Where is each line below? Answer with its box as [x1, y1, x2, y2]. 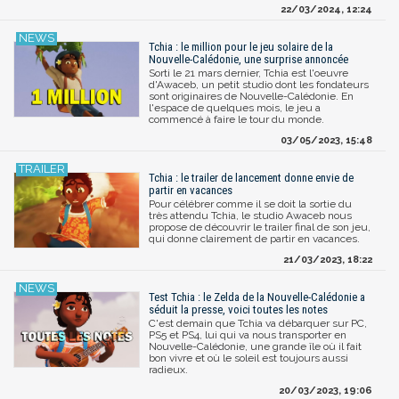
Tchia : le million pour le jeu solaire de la [149, 39, 333, 53]
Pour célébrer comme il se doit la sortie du [149, 197, 352, 210]
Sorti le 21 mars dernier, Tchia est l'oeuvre [149, 66, 348, 79]
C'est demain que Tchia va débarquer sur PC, [149, 316, 367, 330]
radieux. [149, 362, 188, 376]
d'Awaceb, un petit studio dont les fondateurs [149, 77, 369, 91]
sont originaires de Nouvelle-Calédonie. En [149, 89, 354, 102]
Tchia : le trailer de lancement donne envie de [149, 170, 354, 184]
